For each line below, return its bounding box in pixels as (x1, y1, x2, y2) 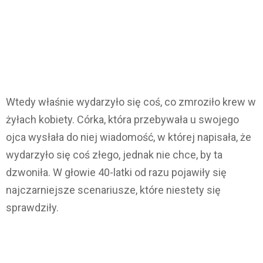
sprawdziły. (6, 201, 59, 214)
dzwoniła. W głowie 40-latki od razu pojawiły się (6, 166, 227, 178)
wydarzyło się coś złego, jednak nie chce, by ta (6, 148, 222, 161)
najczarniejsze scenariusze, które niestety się (6, 183, 221, 196)
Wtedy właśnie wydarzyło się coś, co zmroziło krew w (6, 95, 256, 108)
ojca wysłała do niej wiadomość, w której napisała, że (6, 130, 251, 143)
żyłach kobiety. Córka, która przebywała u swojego (6, 113, 239, 126)
